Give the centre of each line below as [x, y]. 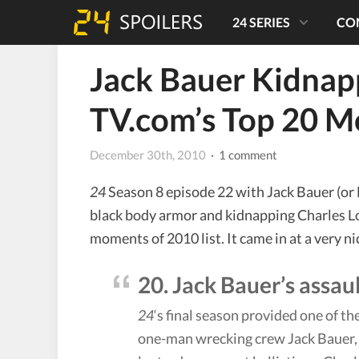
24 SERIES [261, 22]
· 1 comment [243, 154]
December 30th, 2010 [148, 154]
